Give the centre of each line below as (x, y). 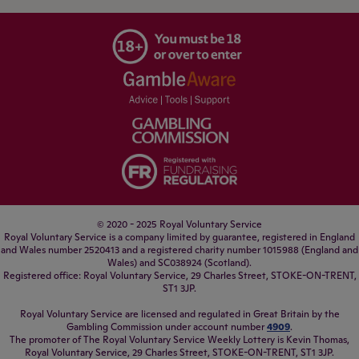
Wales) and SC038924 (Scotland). (179, 262)
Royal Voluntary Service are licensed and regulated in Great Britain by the (179, 314)
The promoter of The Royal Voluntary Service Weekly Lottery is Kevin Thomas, (179, 339)
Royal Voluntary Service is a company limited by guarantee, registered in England (179, 237)
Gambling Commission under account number (167, 327)
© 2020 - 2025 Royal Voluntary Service (179, 224)
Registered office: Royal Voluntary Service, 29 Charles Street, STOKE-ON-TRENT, (179, 275)
